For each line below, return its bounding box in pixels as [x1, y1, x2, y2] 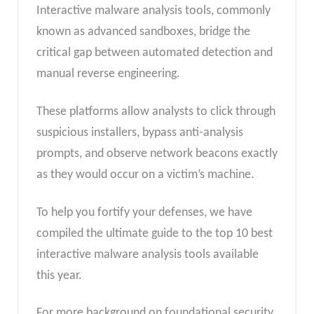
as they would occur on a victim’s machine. [36, 168, 254, 182]
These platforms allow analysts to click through [36, 105, 275, 118]
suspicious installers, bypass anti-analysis [36, 126, 243, 139]
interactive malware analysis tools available [36, 247, 259, 261]
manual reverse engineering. [36, 67, 180, 81]
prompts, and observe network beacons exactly [36, 147, 278, 161]
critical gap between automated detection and [36, 46, 273, 60]
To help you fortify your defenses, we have [36, 205, 252, 219]
